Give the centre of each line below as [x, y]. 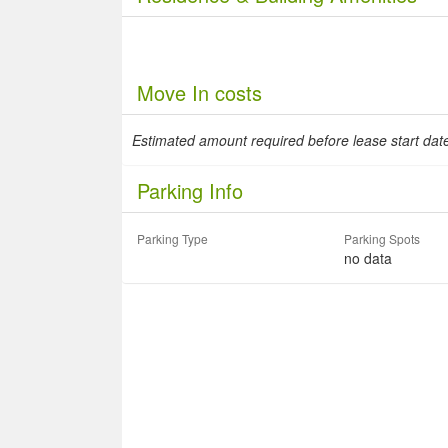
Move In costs [199, 92]
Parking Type [172, 238]
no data [367, 258]
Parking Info [190, 190]
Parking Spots [381, 238]
